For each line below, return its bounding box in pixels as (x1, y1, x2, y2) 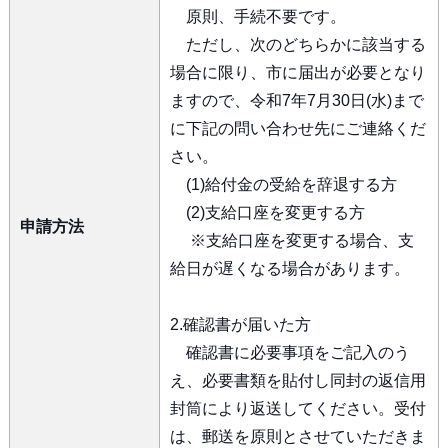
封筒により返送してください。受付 (169, 400, 426, 417)
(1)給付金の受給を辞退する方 (169, 176, 397, 193)
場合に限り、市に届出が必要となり (169, 64, 426, 81)
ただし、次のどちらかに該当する (169, 36, 426, 53)
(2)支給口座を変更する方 (169, 204, 365, 221)
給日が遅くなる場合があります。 (169, 260, 410, 277)
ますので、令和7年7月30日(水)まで (169, 92, 424, 109)
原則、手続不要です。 (169, 8, 346, 25)
